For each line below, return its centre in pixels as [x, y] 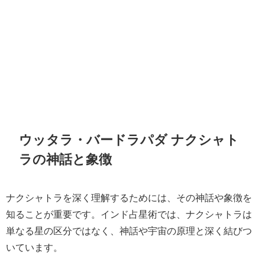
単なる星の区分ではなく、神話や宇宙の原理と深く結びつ [129, 230]
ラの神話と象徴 [66, 159]
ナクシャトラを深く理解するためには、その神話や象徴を [129, 197]
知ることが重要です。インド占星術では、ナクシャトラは [129, 214]
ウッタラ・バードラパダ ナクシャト [129, 140]
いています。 [34, 247]
